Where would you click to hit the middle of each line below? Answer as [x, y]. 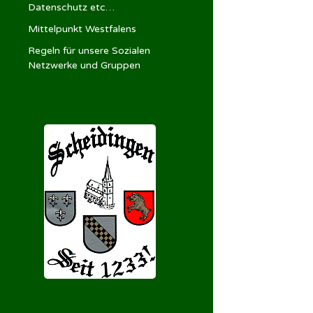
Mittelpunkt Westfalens [82, 29]
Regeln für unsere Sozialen [89, 50]
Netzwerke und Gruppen [84, 65]
